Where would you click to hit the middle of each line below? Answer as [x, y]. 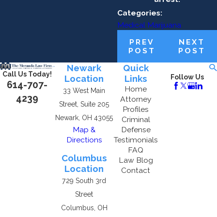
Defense [136, 130]
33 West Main [84, 91]
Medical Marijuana [149, 25]
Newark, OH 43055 [84, 118]
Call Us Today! [27, 74]
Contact [136, 170]
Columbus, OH [84, 208]
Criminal [136, 120]
